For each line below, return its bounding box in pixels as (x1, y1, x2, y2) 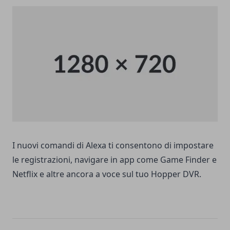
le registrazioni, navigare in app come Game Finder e (12, 154, 217, 165)
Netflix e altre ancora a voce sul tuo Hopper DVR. (12, 168, 201, 180)
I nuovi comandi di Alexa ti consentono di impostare (12, 139, 214, 151)
